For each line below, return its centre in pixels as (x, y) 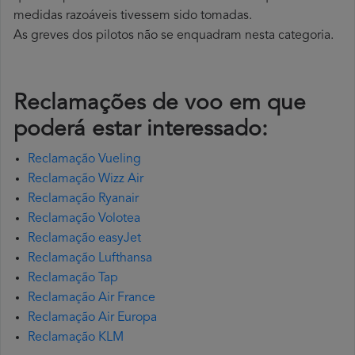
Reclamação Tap (73, 279)
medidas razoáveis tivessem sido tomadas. (133, 16)
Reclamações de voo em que (160, 104)
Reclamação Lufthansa (90, 259)
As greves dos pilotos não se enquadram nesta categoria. (174, 36)
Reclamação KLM (76, 338)
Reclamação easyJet (84, 239)
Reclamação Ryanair (83, 199)
